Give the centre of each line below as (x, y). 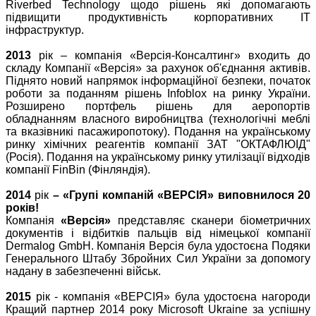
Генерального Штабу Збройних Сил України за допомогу (158, 259)
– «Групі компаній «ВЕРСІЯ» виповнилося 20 (180, 195)
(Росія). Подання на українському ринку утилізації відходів (158, 157)
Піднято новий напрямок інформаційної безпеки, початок (158, 81)
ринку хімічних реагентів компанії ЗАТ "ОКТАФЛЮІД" (158, 145)
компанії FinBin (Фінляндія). (78, 170)
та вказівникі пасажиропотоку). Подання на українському (158, 132)
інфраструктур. (45, 30)
